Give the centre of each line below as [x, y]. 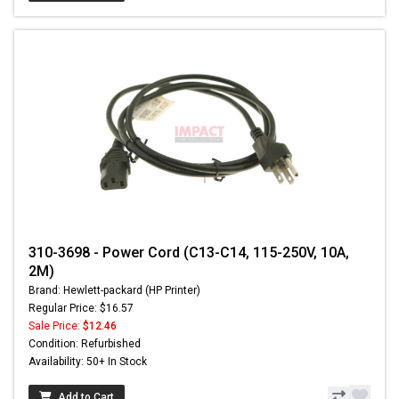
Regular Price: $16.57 [81, 309]
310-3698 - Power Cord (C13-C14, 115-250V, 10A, [189, 253]
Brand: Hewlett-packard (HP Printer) [114, 291]
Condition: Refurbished [85, 344]
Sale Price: [56, 326]
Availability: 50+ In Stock [88, 362]
